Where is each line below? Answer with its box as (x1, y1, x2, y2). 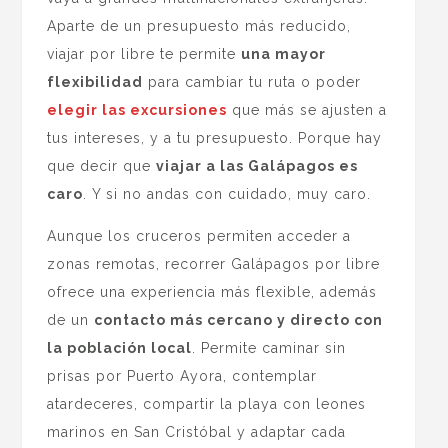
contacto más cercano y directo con (94, 311, 384, 328)
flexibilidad (47, 73, 144, 90)
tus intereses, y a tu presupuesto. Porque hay (47, 129, 383, 146)
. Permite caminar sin (192, 339, 347, 356)
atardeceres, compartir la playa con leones (47, 395, 367, 412)
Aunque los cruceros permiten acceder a (47, 227, 352, 244)
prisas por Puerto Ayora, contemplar (47, 367, 318, 384)
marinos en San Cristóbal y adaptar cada (47, 423, 347, 440)
